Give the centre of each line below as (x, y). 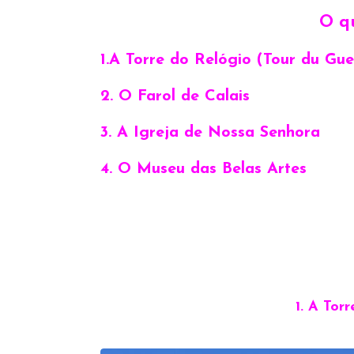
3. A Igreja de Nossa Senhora (210, 132)
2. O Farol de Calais (178, 96)
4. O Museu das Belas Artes (203, 169)
